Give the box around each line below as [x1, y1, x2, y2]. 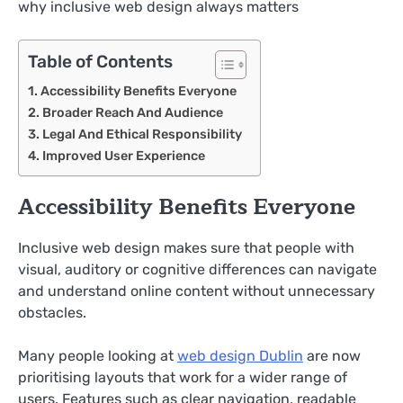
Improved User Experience [41, 148, 205, 165]
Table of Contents [28, 51, 173, 73]
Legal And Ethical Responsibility [41, 126, 242, 143]
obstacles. [18, 304, 86, 322]
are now [303, 347, 361, 365]
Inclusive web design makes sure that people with [18, 239, 354, 257]
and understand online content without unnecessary [18, 282, 375, 300]
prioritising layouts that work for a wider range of [18, 369, 347, 387]
